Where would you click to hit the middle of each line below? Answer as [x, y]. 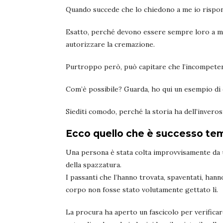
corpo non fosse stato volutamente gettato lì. [142, 190]
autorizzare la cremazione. [110, 45]
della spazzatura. [94, 165]
